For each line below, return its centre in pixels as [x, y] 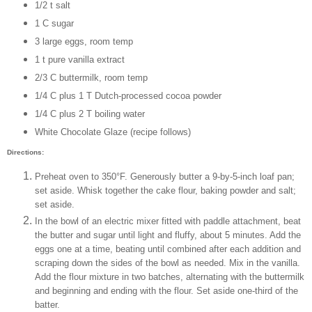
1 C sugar [54, 23]
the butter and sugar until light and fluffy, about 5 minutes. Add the [168, 235]
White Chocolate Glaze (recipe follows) [112, 132]
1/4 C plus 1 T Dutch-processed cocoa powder [128, 95]
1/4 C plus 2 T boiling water [89, 114]
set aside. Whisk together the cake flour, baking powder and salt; [165, 191]
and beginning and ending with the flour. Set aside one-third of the [166, 291]
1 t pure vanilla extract [79, 59]
